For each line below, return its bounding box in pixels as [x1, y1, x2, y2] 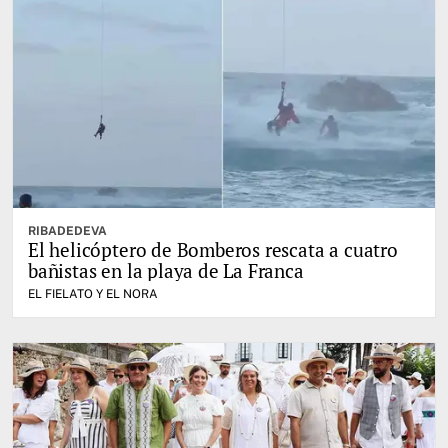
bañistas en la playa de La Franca [28, 258, 304, 284]
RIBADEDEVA [28, 224, 107, 239]
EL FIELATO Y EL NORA [28, 287, 158, 302]
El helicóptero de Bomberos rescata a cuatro [28, 237, 398, 263]
